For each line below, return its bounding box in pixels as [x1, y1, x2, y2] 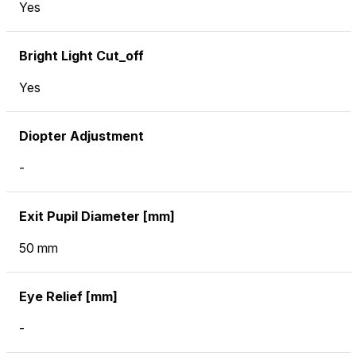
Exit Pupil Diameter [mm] [19, 208, 175, 225]
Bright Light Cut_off [19, 48, 144, 64]
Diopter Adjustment [19, 128, 144, 145]
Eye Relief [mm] [19, 288, 118, 305]
